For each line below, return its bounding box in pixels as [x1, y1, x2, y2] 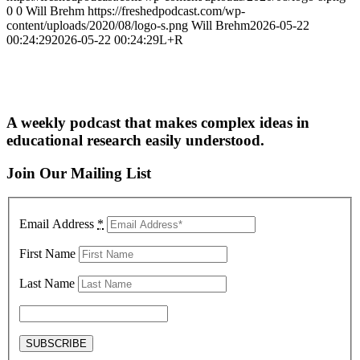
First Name [19, 246, 76, 260]
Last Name [19, 276, 75, 290]
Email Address [19, 216, 97, 231]
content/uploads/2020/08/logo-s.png [6, 18, 188, 33]
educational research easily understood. [6, 131, 264, 149]
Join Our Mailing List [6, 164, 151, 182]
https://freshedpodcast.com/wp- [88, 4, 245, 18]
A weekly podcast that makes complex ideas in [6, 113, 309, 131]
